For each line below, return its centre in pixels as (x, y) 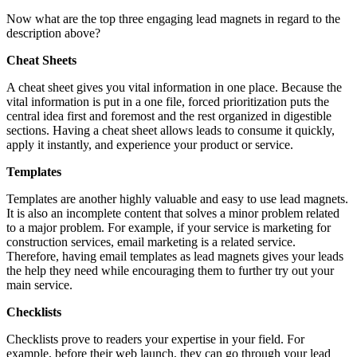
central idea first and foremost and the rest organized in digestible (169, 116)
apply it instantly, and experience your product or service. (150, 144)
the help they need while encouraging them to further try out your (170, 270)
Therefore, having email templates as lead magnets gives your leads (175, 256)
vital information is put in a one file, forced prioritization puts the (168, 101)
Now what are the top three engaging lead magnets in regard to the (173, 18)
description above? (53, 33)
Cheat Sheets (41, 60)
